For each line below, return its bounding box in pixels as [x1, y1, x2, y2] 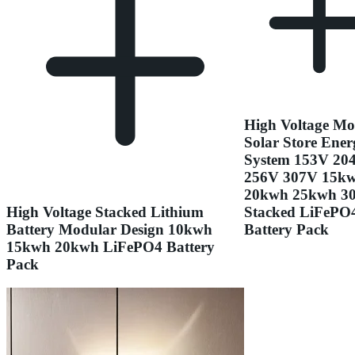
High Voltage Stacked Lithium [6, 203, 204, 220]
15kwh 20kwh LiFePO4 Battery [6, 238, 215, 255]
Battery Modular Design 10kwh [6, 220, 212, 238]
